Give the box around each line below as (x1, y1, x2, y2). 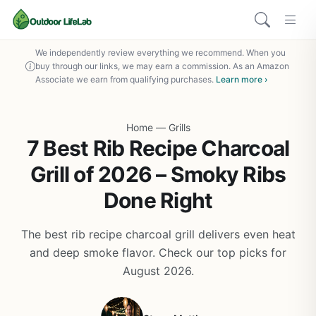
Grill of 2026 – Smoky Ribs (30, 162, 286, 187)
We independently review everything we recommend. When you (35, 47, 286, 58)
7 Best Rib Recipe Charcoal (26, 135, 290, 161)
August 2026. (122, 264, 194, 278)
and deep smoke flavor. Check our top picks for (30, 245, 286, 260)
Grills (168, 121, 190, 133)
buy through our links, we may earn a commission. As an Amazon (35, 61, 289, 71)
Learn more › (216, 74, 267, 85)
